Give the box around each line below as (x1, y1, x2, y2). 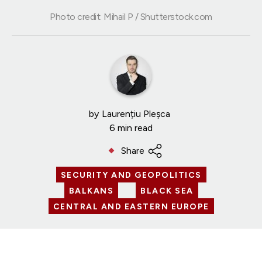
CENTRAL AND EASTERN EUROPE (53, 201, 209, 212)
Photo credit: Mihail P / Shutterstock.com (50, 11, 212, 22)
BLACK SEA (140, 185, 194, 196)
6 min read (109, 122, 153, 133)
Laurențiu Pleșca (102, 108, 170, 119)
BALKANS (68, 185, 113, 196)
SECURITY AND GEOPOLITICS (60, 170, 202, 180)
